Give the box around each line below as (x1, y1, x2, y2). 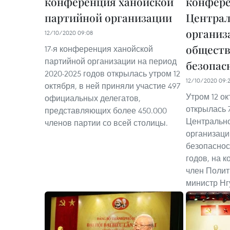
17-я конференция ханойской (45, 44, 153, 54)
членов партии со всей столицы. (45, 118, 168, 128)
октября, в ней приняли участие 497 (45, 81, 180, 91)
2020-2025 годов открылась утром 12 (45, 68, 180, 79)
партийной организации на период (45, 56, 177, 66)
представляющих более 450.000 (45, 105, 167, 116)
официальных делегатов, (45, 93, 141, 103)
